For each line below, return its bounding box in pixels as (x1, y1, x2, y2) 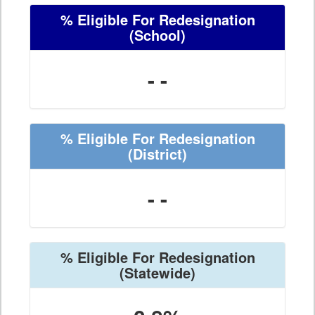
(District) (128, 143, 187, 165)
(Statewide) (120, 262, 195, 283)
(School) (129, 25, 186, 46)
